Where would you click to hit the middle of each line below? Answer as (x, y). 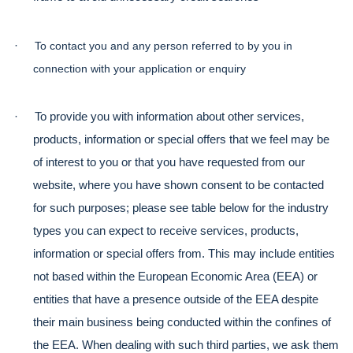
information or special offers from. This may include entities (184, 254)
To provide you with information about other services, (169, 117)
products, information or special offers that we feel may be (181, 140)
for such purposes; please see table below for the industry (181, 208)
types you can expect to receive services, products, (166, 231)
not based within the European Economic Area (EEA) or (175, 277)
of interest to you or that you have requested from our (169, 163)
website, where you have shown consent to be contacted (178, 186)
